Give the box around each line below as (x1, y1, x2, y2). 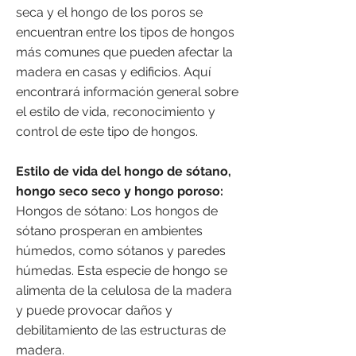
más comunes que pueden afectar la (16, 44, 233, 60)
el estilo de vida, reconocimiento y (16, 104, 215, 119)
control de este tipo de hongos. (16, 124, 198, 139)
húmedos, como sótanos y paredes (16, 243, 226, 258)
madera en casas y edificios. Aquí (16, 64, 211, 79)
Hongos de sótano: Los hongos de (16, 203, 218, 219)
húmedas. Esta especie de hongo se (16, 263, 227, 278)
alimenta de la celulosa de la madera (16, 283, 232, 298)
